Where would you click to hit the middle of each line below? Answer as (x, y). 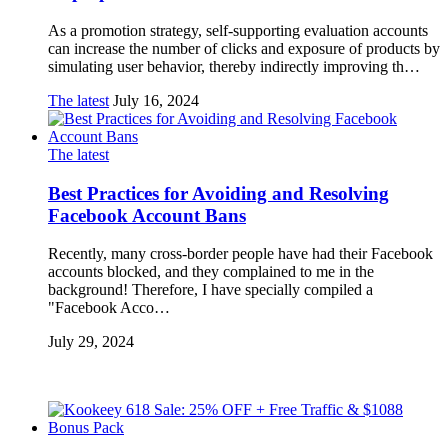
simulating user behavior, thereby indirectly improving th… (234, 66)
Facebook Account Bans (147, 215)
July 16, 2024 (156, 100)
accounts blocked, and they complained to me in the (211, 272)
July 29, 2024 (91, 342)
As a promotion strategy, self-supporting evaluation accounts (238, 30)
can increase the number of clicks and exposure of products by (244, 48)
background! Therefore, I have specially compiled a (210, 290)
